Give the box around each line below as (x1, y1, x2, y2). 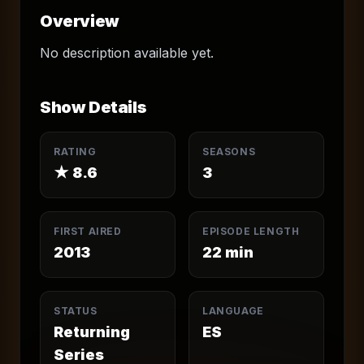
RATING (54, 145, 97, 158)
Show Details (40, 97, 147, 117)
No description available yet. (40, 45, 214, 61)
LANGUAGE (202, 305, 264, 317)
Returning (54, 323, 130, 340)
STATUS (54, 305, 97, 317)
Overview (40, 11, 119, 31)
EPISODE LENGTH (202, 225, 300, 237)
